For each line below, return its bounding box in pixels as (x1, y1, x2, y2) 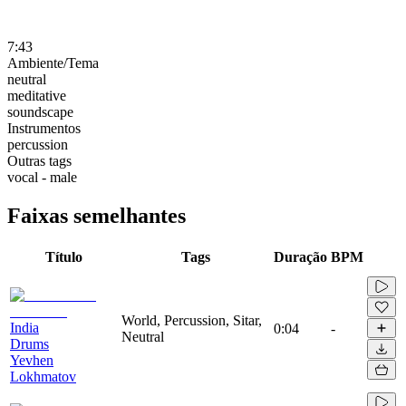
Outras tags (7, 152, 72, 169)
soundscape (7, 103, 73, 120)
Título (45, 248, 82, 265)
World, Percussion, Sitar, (121, 312, 262, 328)
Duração (274, 248, 327, 265)
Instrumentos (7, 120, 81, 136)
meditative (7, 87, 66, 103)
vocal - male (7, 169, 77, 185)
